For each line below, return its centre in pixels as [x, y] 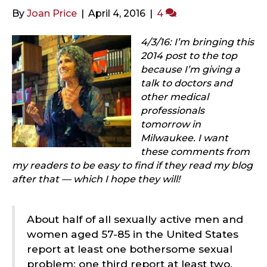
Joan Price [52, 14]
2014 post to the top [189, 56]
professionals [173, 111]
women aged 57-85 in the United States [133, 234]
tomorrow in [171, 125]
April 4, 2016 [117, 14]
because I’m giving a [190, 70]
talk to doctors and [187, 83]
